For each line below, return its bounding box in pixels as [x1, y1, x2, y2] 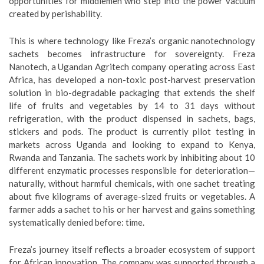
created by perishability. [9, 8, 102, 19]
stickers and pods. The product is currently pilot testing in [9, 126, 255, 137]
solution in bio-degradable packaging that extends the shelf [9, 87, 255, 98]
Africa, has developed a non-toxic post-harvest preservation [9, 74, 255, 85]
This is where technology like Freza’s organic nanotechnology [9, 35, 255, 47]
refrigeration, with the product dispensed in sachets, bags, [9, 113, 255, 124]
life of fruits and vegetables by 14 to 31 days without [9, 100, 255, 111]
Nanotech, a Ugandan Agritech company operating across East [9, 61, 255, 72]
